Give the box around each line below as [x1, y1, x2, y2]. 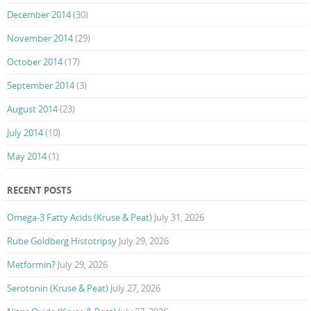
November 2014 [7, 32, 73, 45]
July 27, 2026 [110, 282, 160, 295]
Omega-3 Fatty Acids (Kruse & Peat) [7, 211, 152, 224]
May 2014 [7, 150, 47, 163]
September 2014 [7, 79, 74, 92]
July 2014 [7, 126, 43, 140]
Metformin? [7, 258, 56, 271]
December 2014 [7, 8, 71, 22]
